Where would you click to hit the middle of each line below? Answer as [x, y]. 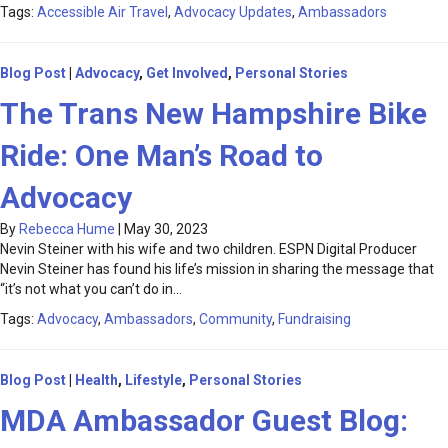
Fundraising [314, 319]
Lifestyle [153, 380]
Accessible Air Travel [102, 12]
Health [96, 380]
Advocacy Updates [233, 12]
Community [235, 319]
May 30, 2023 [166, 229]
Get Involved [187, 73]
